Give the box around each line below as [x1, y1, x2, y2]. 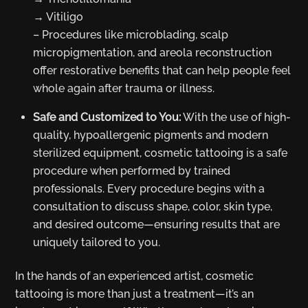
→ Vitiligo [33, 10, 83, 24]
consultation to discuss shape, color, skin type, [33, 200, 272, 214]
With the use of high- [181, 111, 291, 124]
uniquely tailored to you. [33, 236, 160, 250]
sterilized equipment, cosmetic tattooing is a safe [33, 146, 287, 160]
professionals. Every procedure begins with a [33, 182, 265, 196]
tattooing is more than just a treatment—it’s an [15, 287, 254, 300]
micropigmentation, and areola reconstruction [33, 46, 272, 60]
